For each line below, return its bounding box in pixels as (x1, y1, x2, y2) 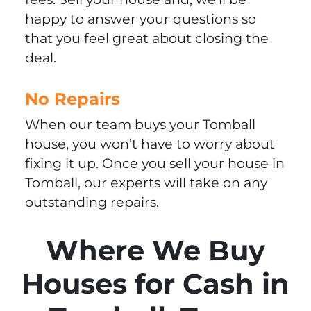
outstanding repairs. (24, 194, 159, 211)
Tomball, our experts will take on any (24, 174, 267, 192)
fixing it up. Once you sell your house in (24, 155, 285, 172)
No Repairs (24, 89, 120, 110)
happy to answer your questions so (24, 10, 256, 28)
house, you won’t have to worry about (24, 135, 275, 153)
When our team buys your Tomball (24, 116, 255, 133)
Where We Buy (46, 233, 265, 268)
